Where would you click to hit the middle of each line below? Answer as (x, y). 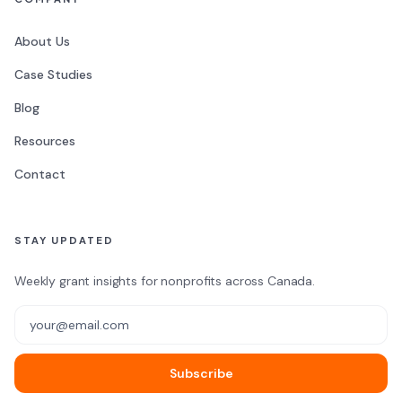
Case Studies (53, 74)
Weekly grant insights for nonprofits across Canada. (165, 281)
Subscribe (201, 373)
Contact (40, 174)
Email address (59, 315)
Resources (45, 141)
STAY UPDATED (64, 240)
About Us (42, 41)
